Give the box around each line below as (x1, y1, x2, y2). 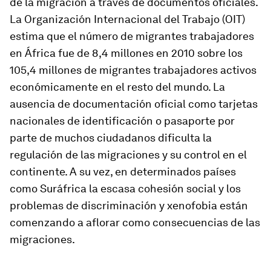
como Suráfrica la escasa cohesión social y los (10, 182, 241, 195)
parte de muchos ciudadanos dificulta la (10, 131, 212, 144)
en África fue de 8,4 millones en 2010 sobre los (10, 47, 243, 59)
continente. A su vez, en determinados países (10, 165, 236, 178)
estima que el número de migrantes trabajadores (10, 30, 254, 42)
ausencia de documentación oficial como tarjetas (10, 97, 258, 110)
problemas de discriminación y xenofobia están (10, 199, 248, 212)
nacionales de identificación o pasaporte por (10, 114, 235, 127)
